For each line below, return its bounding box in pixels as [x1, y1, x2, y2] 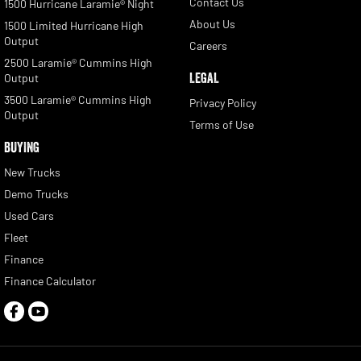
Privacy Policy [189, 95, 256, 110]
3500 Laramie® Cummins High [4, 92, 151, 106]
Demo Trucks [4, 186, 68, 201]
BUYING [4, 138, 39, 156]
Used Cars [4, 208, 54, 222]
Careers [189, 38, 227, 52]
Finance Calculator [4, 273, 96, 288]
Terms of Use [189, 117, 254, 131]
